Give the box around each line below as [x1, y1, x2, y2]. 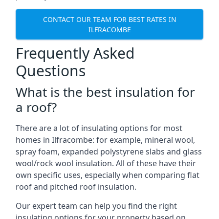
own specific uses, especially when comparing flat [16, 170, 199, 180]
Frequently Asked [16, 43, 134, 63]
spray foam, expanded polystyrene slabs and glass [16, 146, 202, 157]
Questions [16, 61, 86, 81]
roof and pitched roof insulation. [16, 181, 136, 192]
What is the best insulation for [16, 83, 195, 101]
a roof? [16, 98, 57, 116]
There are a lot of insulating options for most [16, 123, 182, 133]
